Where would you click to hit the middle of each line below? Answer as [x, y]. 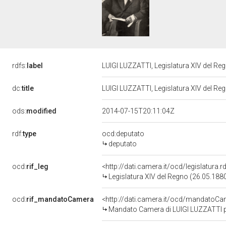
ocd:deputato [123, 134]
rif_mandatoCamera [60, 199]
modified [41, 111]
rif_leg [37, 166]
